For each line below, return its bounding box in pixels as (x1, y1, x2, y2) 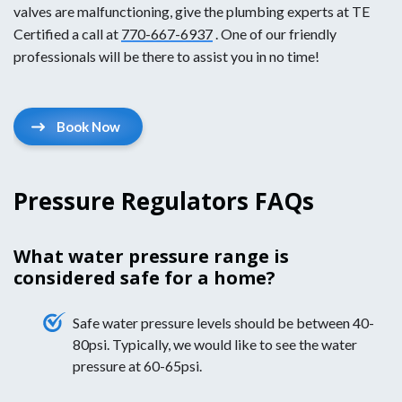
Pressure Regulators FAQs (13, 184, 314, 217)
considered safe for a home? (13, 265, 275, 290)
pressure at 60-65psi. (73, 356, 202, 374)
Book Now (56, 118, 120, 135)
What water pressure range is (13, 243, 289, 268)
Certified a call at (13, 25, 121, 43)
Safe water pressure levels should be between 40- (73, 313, 374, 331)
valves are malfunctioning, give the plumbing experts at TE (13, 3, 370, 21)
